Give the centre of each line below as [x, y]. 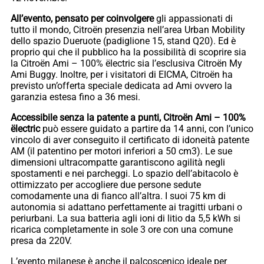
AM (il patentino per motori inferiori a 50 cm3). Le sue [121, 151]
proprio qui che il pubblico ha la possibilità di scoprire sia [128, 52]
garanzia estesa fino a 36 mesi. [75, 97]
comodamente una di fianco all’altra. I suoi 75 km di [118, 196]
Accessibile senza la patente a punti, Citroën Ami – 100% [128, 117]
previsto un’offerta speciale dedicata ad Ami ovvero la [121, 85]
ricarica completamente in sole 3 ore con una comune [122, 229]
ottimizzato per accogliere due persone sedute [106, 184]
